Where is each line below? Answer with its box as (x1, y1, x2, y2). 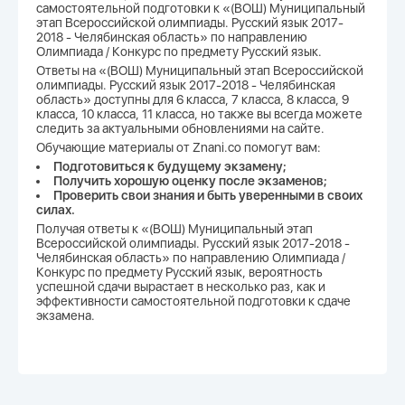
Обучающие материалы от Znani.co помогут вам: (36, 140, 321, 155)
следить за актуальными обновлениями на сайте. (36, 121, 325, 136)
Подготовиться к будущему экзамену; (53, 159, 287, 174)
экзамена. (36, 308, 95, 323)
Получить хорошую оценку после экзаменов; (53, 174, 327, 188)
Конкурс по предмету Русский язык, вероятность (36, 265, 323, 279)
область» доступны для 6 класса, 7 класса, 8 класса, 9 (36, 92, 349, 107)
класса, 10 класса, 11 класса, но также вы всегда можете (36, 107, 363, 121)
